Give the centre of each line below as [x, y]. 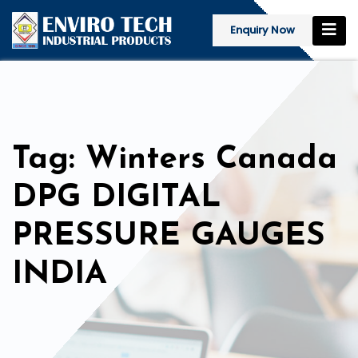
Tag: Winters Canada [175, 160]
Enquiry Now [263, 30]
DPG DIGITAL [117, 199]
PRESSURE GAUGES [169, 237]
